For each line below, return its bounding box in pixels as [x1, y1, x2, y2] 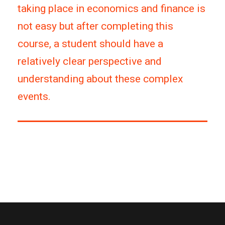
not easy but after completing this [18, 20, 173, 32]
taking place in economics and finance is [18, 2, 205, 15]
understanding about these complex [18, 72, 183, 85]
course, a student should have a [18, 37, 163, 50]
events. [18, 90, 51, 102]
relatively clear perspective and [18, 55, 162, 67]
